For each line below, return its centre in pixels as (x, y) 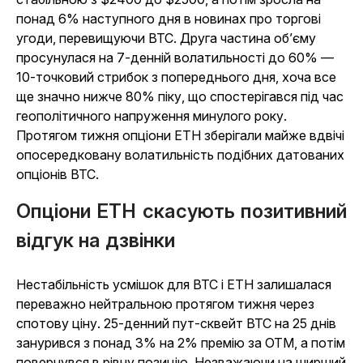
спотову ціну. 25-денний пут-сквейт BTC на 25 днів (176, 323)
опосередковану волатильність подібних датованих (180, 154)
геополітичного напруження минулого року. (152, 115)
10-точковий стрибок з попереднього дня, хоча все (176, 77)
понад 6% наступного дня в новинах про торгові (169, 18)
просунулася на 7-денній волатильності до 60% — (175, 57)
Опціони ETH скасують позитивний (181, 211)
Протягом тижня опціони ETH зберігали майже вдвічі (180, 135)
